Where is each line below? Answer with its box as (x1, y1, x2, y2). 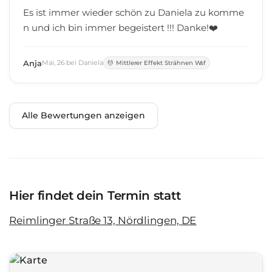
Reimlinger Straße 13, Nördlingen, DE (9, 214, 197, 226)
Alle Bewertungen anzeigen (22, 110, 145, 121)
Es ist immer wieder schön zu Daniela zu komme (23, 7, 244, 18)
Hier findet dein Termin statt (9, 188, 181, 203)
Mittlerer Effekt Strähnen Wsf (115, 59, 206, 67)
